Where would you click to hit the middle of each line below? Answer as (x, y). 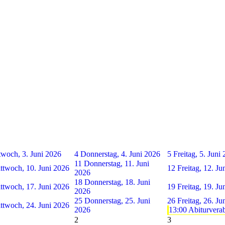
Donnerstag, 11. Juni (117, 163)
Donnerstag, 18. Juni (117, 182)
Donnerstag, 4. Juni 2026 (120, 154)
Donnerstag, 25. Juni (117, 200)
